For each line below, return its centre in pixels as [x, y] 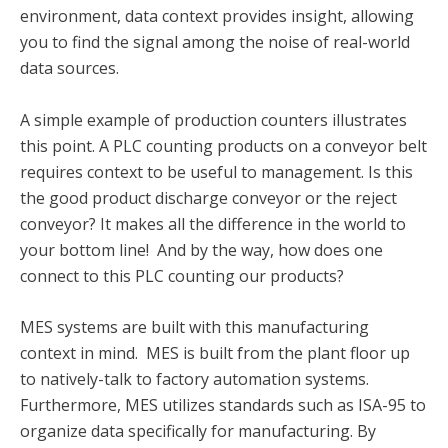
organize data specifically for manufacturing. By [198, 431]
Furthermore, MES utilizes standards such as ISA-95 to [223, 405]
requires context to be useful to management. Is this [216, 171]
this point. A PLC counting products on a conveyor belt [223, 145]
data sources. [69, 68]
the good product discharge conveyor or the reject [208, 197]
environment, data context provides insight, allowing [217, 16]
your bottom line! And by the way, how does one [201, 249]
